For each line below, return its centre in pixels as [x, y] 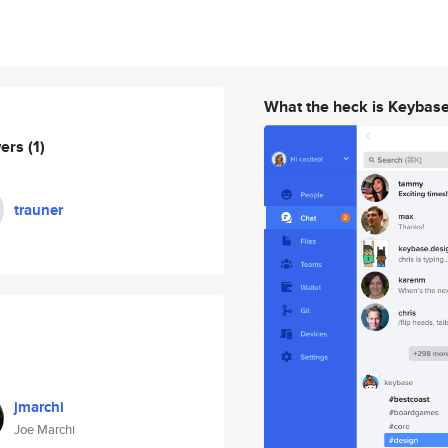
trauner [38, 210]
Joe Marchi [44, 429]
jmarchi [39, 407]
